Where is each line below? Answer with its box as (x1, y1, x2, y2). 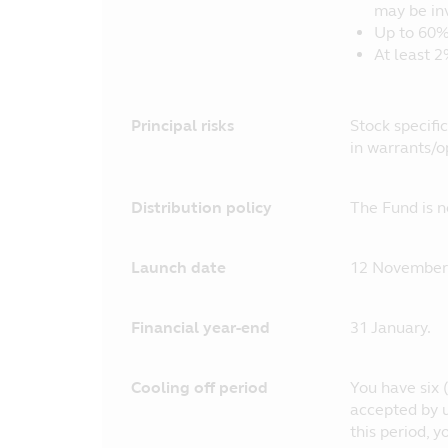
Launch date (131, 258, 226, 277)
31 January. (350, 318, 431, 337)
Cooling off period (131, 378, 268, 397)
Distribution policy (131, 198, 272, 217)
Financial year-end (131, 318, 270, 337)
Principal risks (131, 116, 234, 135)
